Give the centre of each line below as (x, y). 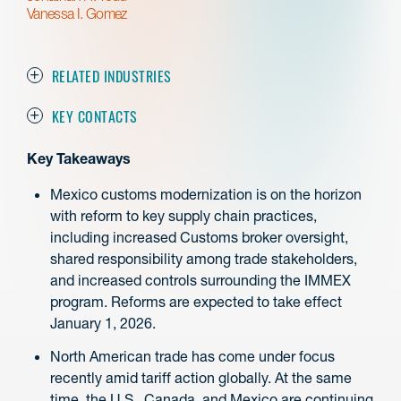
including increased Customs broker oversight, (199, 237)
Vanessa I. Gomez (77, 13)
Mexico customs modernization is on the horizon (206, 194)
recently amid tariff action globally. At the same (201, 377)
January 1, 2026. (103, 323)
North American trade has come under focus (192, 356)
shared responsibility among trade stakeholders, (204, 259)
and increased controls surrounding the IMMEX (200, 280)
